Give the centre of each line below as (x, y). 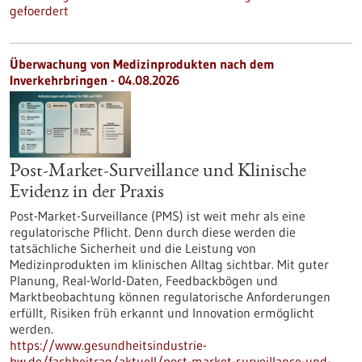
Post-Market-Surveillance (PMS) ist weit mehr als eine (158, 216)
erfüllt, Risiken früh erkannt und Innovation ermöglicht (162, 313)
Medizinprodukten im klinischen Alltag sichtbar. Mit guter (169, 264)
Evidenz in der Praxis (87, 193)
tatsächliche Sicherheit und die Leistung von (133, 248)
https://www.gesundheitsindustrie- (108, 345)
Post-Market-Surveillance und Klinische (158, 172)
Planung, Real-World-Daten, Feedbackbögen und (144, 280)
